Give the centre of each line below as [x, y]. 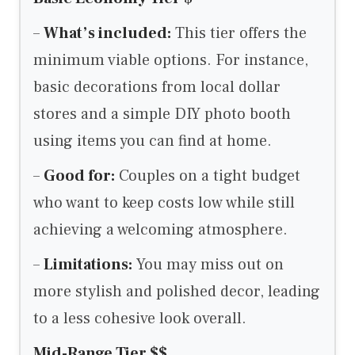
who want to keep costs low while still [164, 202]
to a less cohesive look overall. [140, 318]
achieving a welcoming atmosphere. [160, 229]
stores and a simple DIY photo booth [162, 114]
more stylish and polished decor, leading [177, 291]
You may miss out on [208, 264]
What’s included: [107, 33]
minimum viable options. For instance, [171, 60]
